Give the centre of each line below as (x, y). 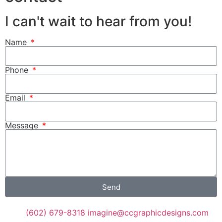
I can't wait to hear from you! (98, 22)
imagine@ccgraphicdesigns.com (148, 213)
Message (23, 126)
